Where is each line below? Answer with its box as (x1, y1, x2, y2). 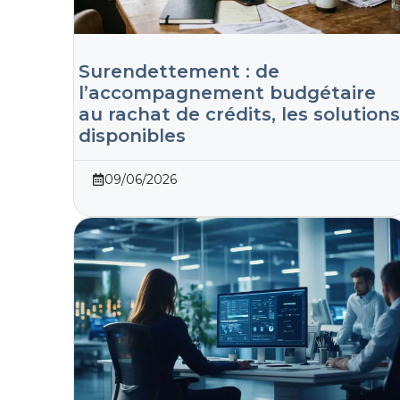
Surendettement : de (79, 61, 279, 83)
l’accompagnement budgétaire (79, 82, 376, 104)
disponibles (79, 125, 186, 147)
